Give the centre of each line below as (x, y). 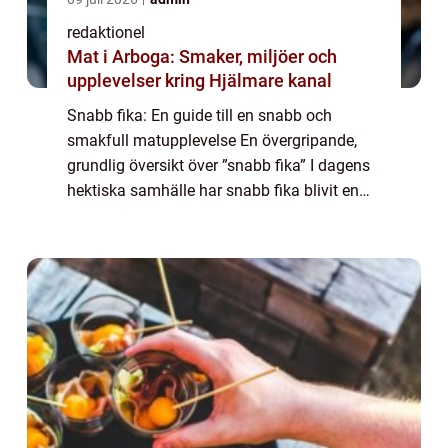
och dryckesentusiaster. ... (157, 241)
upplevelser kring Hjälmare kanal (199, 81)
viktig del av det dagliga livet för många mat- (224, 216)
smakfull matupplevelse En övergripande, (212, 141)
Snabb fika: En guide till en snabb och (199, 116)
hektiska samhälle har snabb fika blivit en (213, 191)
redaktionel (106, 33)
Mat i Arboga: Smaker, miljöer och (202, 57)
